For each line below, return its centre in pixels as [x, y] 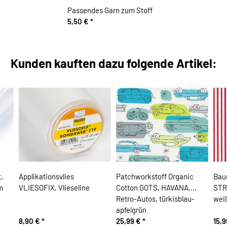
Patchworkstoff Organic [155, 177]
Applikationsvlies [46, 177]
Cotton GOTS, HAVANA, [153, 188]
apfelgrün [131, 210]
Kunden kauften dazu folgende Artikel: [113, 63]
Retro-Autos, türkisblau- [155, 199]
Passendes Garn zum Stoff [110, 10]
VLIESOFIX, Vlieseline [54, 188]
